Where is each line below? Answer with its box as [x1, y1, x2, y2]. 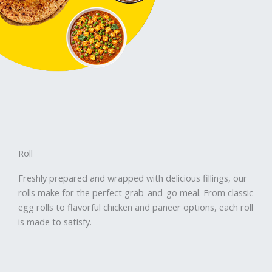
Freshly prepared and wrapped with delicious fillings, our [18, 172, 247, 185]
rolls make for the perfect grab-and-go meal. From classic [18, 186, 253, 199]
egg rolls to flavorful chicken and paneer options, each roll [18, 201, 253, 214]
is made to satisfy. [18, 216, 92, 228]
